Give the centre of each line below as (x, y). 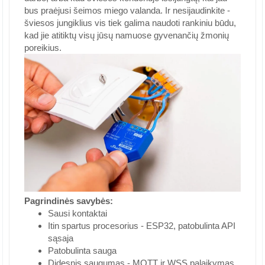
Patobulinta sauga (82, 251)
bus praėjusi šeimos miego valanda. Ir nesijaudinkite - (127, 10)
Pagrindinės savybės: (69, 201)
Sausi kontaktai (77, 214)
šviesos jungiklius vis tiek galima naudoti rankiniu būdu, (130, 23)
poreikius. (43, 48)
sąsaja (61, 238)
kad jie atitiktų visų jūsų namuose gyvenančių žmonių (127, 35)
